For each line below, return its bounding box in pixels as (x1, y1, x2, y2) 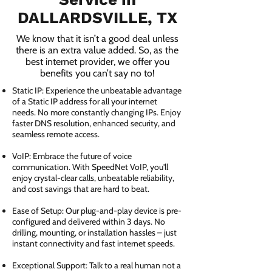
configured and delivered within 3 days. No (12, 216, 165, 227)
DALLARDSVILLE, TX (17, 8, 177, 27)
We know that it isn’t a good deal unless (16, 33, 178, 44)
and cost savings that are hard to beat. (12, 183, 149, 194)
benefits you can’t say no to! (39, 67, 155, 79)
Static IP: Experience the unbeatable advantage (12, 85, 182, 96)
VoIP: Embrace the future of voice (12, 151, 132, 161)
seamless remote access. (12, 129, 101, 140)
